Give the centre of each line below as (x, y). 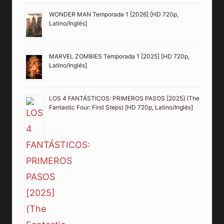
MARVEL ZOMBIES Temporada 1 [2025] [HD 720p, (119, 56)
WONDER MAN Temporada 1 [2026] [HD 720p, (114, 14)
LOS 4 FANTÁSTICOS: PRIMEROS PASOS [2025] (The (124, 98)
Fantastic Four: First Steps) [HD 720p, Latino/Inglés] (121, 107)
